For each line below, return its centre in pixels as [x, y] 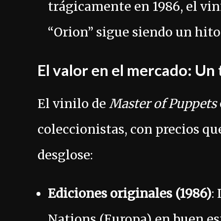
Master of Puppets [163, 104]
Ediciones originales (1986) [130, 194]
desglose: [65, 155]
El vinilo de [73, 104]
